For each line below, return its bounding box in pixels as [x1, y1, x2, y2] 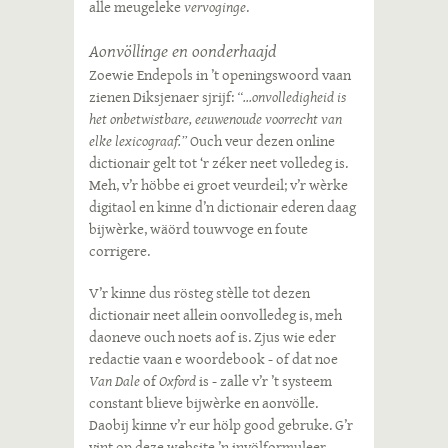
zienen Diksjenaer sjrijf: [89, 86, 237, 108]
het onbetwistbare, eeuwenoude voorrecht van [89, 108, 342, 130]
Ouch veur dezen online [187, 130, 335, 152]
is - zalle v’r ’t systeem [199, 370, 332, 392]
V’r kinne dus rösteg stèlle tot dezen [89, 282, 310, 304]
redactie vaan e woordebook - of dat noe [89, 348, 338, 370]
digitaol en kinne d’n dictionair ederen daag [89, 196, 356, 218]
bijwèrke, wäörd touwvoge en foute [89, 218, 308, 240]
